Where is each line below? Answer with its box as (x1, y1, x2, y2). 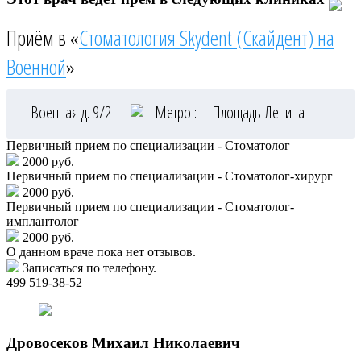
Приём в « (6, 23, 79, 53)
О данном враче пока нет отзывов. (6, 245, 196, 259)
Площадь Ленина (212, 102, 305, 124)
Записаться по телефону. (23, 261, 156, 276)
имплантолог (6, 214, 79, 229)
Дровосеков (6, 334, 92, 351)
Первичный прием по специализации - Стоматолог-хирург (6, 169, 333, 184)
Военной (6, 52, 66, 82)
